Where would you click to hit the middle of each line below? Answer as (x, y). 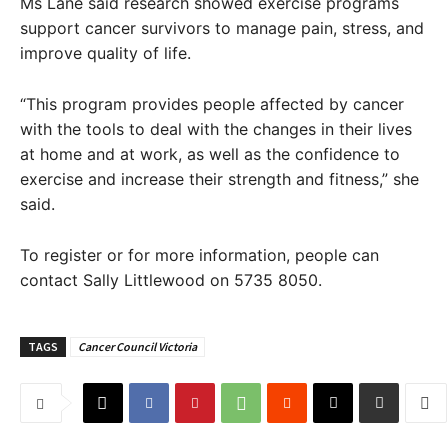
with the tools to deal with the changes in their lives (216, 129)
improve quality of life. (110, 53)
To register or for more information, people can (199, 255)
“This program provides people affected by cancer (212, 104)
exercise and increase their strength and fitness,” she (219, 179)
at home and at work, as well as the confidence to (210, 154)
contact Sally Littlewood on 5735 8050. (171, 280)
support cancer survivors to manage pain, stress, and (222, 28)
